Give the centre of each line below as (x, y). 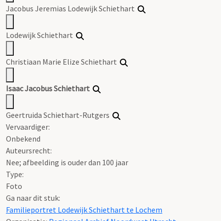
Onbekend (23, 138)
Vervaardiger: (28, 127)
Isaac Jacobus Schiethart (48, 88)
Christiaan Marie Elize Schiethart (63, 61)
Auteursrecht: (29, 150)
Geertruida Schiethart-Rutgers (59, 115)
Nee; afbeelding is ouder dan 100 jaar (67, 162)
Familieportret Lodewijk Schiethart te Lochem (84, 209)
